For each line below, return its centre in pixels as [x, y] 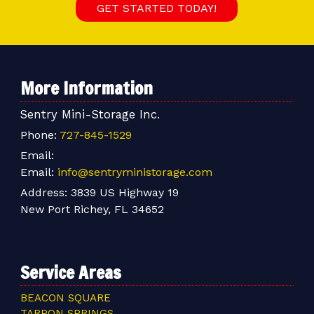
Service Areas [70, 272]
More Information [86, 88]
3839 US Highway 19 [124, 193]
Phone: [40, 135]
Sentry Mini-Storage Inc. [90, 115]
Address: [45, 193]
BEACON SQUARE [65, 298]
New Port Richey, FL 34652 [92, 210]
